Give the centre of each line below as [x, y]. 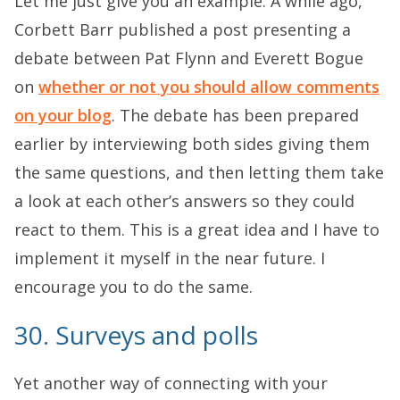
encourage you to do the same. [133, 286]
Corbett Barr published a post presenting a [183, 29]
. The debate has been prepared [235, 115]
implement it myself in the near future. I [170, 258]
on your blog [63, 115]
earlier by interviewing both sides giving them [192, 143]
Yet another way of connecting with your [171, 383]
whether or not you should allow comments [209, 86]
